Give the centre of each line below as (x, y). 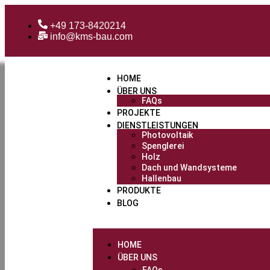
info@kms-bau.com (91, 37)
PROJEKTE (138, 113)
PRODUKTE (139, 191)
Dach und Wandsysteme (189, 168)
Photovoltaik (167, 135)
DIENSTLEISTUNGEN (157, 126)
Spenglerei (162, 146)
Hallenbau (161, 179)
